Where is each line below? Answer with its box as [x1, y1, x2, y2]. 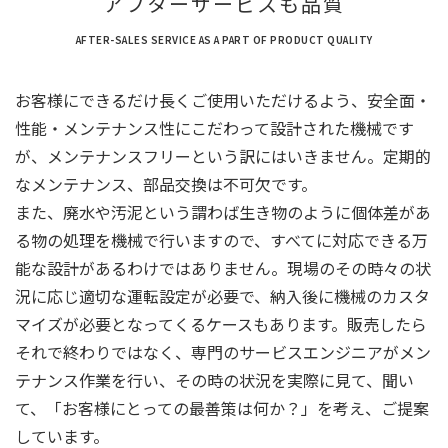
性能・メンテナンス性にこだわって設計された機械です [15, 115, 414, 140]
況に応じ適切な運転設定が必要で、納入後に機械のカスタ [15, 283, 430, 308]
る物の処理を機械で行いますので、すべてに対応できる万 [15, 227, 428, 252]
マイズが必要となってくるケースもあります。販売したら [15, 311, 427, 336]
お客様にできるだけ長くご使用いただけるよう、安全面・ [15, 87, 431, 112]
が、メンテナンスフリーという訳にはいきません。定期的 [15, 143, 431, 168]
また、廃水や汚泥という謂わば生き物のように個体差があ [15, 199, 431, 224]
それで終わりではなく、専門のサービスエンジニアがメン [15, 339, 431, 364]
